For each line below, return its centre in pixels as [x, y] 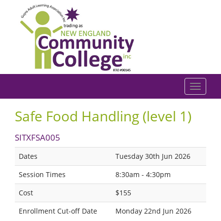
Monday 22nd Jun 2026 [153, 211]
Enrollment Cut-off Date [58, 211]
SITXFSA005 [37, 137]
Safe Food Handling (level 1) [103, 116]
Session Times [42, 174]
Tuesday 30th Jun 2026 [153, 156]
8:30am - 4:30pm [143, 174]
